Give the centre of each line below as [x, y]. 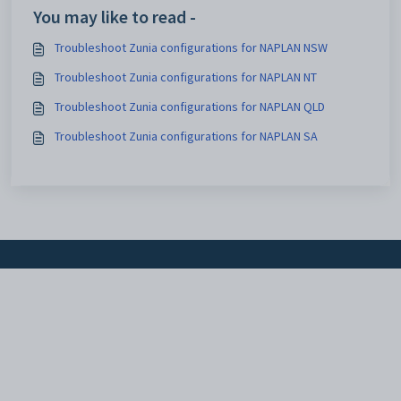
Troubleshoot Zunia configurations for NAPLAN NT [186, 77]
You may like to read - [115, 17]
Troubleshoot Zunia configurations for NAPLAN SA [186, 136]
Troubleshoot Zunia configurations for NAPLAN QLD [190, 107]
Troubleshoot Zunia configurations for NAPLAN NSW [191, 47]
